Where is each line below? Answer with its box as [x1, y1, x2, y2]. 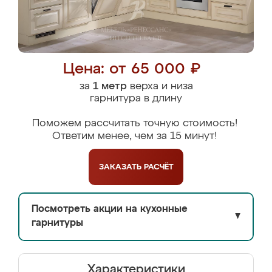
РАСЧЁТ [143, 163, 174, 171]
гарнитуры [32, 219, 83, 228]
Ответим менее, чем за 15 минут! [52, 131, 217, 141]
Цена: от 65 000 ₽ [63, 62, 200, 77]
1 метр [92, 81, 127, 92]
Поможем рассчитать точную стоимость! [32, 118, 237, 129]
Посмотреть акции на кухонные [32, 205, 188, 214]
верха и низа [126, 81, 193, 92]
